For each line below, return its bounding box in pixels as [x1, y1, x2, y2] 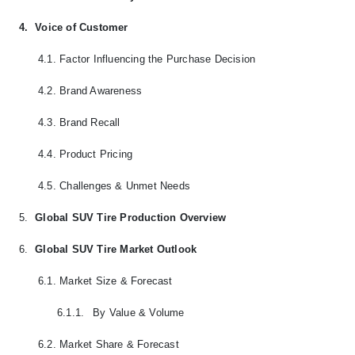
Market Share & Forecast [59, 338, 179, 350]
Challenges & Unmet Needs [59, 179, 191, 192]
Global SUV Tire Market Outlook [35, 242, 197, 255]
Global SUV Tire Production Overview [35, 211, 227, 223]
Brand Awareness [59, 84, 143, 97]
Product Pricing [59, 147, 133, 160]
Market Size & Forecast [59, 274, 173, 287]
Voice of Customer [35, 21, 128, 33]
